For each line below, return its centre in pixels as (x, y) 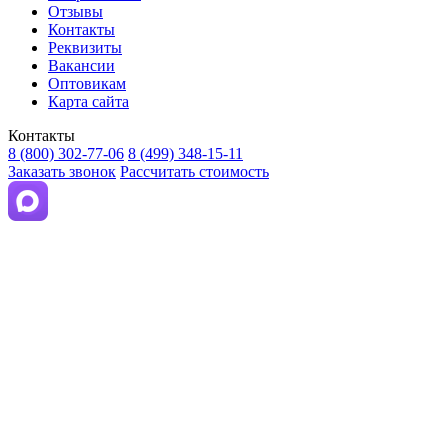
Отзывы (75, 11)
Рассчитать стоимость (194, 171)
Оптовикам (87, 83)
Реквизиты (85, 47)
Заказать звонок (62, 171)
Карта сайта (88, 101)
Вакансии (81, 65)
